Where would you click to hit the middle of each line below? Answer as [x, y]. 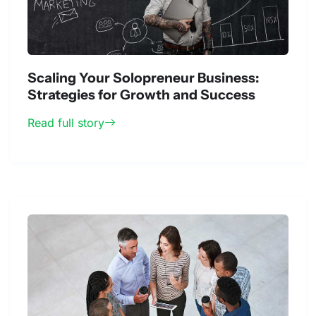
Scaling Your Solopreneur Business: [143, 78]
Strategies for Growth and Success [141, 95]
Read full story [66, 123]
